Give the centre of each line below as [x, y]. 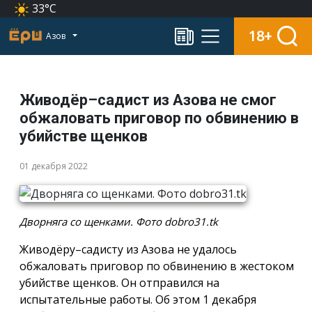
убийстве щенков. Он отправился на [119, 283]
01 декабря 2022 [54, 166]
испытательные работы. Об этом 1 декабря [138, 300]
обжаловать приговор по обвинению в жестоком [157, 266]
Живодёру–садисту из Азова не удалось [128, 250]
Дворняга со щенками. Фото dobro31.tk [119, 222]
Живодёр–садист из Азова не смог [148, 100]
